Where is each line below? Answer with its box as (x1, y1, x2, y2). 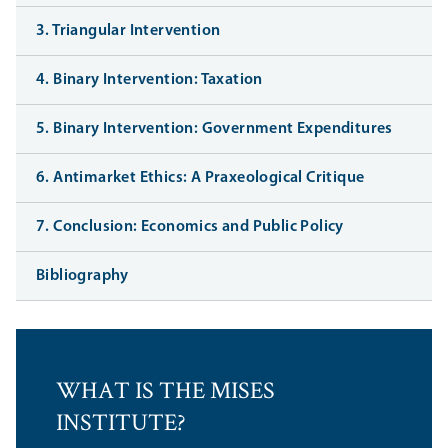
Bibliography (36, 268, 129, 285)
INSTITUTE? (56, 407, 186, 443)
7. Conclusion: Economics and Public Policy (36, 219, 344, 236)
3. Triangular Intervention (36, 23, 221, 40)
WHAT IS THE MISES (56, 375, 275, 411)
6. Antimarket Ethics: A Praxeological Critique (36, 170, 365, 187)
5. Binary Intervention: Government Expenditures (36, 121, 393, 138)
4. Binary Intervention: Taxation (36, 72, 263, 89)
